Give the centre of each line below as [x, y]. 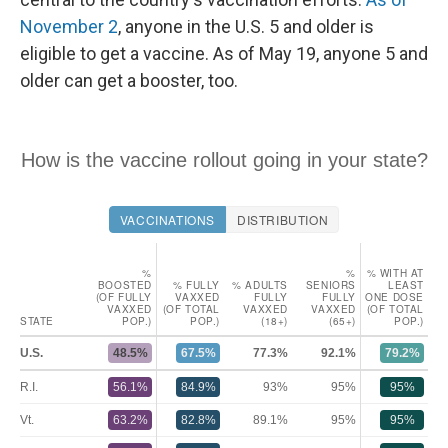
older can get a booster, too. [129, 81]
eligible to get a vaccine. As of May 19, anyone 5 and [224, 54]
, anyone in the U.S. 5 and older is [246, 27]
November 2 [69, 27]
